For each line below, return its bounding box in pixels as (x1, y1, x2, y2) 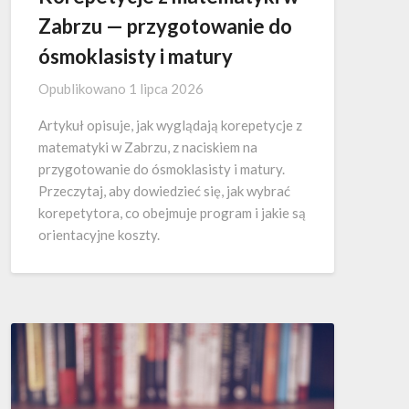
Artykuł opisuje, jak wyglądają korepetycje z (38, 116, 302, 133)
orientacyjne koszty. (38, 225, 160, 243)
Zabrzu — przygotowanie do (38, 13, 292, 38)
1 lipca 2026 (129, 79, 204, 97)
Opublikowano (38, 79, 129, 97)
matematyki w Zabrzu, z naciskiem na (38, 138, 257, 155)
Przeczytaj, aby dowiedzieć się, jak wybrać (38, 182, 290, 199)
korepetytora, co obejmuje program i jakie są (38, 204, 306, 221)
